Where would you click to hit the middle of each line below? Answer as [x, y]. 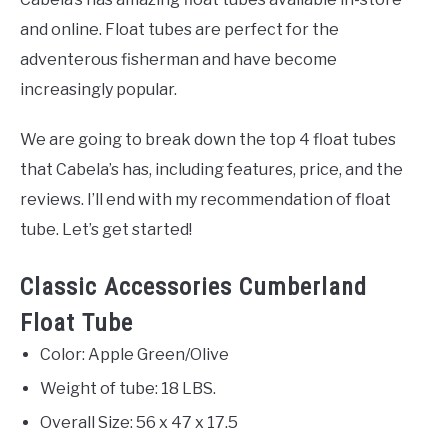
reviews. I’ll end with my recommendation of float [205, 200]
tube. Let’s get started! [106, 230]
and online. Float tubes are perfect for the [179, 30]
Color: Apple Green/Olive [134, 355]
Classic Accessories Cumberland [193, 287]
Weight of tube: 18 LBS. [128, 389]
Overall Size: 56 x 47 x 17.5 [139, 423]
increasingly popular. [98, 90]
